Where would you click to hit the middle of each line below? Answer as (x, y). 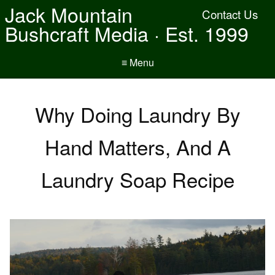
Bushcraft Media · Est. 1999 (127, 33)
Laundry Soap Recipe (137, 179)
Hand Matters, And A (137, 146)
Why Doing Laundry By (137, 114)
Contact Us (230, 14)
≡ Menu (137, 62)
